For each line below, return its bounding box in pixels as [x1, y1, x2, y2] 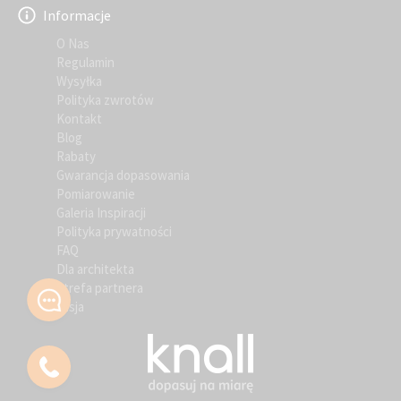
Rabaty [56, 147, 96, 165]
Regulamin [56, 53, 115, 71]
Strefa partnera [56, 278, 143, 296]
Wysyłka [56, 72, 102, 90]
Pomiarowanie [56, 184, 135, 202]
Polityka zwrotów [56, 90, 154, 108]
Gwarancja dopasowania [56, 166, 190, 183]
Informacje [43, 6, 111, 25]
